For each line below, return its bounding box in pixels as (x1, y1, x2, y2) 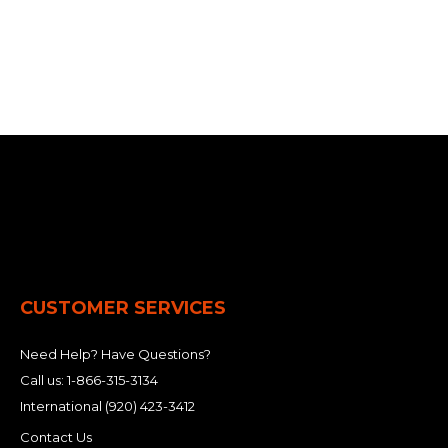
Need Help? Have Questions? (20, 346, 211, 362)
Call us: (20, 372, 67, 388)
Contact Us (20, 429, 92, 445)
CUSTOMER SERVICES (20, 297, 226, 319)
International (20, 398, 105, 414)
